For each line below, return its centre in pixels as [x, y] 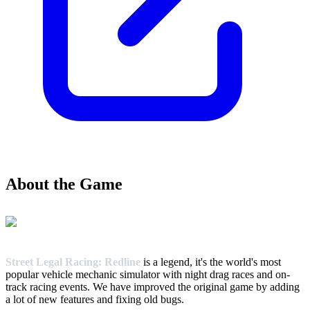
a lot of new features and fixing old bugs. [95, 300]
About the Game [64, 184]
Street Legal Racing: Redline [73, 262]
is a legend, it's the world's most [211, 262]
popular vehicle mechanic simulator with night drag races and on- [148, 275]
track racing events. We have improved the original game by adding [153, 287]
